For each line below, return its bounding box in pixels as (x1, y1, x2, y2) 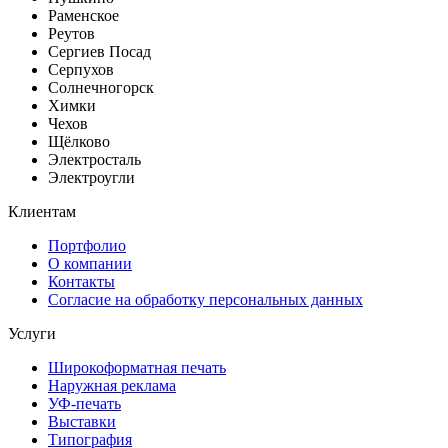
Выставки (48, 413, 116, 431)
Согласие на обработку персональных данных (48, 291, 363, 309)
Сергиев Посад (48, 43, 151, 61)
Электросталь (48, 151, 141, 169)
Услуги (8, 325, 56, 343)
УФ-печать (48, 395, 121, 413)
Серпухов (48, 61, 114, 79)
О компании (48, 255, 132, 273)
